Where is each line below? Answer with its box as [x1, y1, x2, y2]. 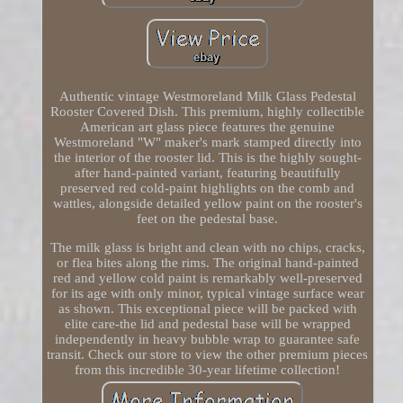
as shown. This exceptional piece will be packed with [58, 301, 357, 317]
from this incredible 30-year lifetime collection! [75, 363, 341, 378]
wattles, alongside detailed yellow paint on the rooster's [52, 196, 363, 211]
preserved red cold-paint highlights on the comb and [60, 181, 355, 196]
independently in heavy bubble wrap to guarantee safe [55, 332, 361, 347]
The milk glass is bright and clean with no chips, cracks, [49, 240, 365, 255]
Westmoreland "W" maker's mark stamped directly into [53, 135, 362, 150]
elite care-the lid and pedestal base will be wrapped [64, 317, 351, 332]
